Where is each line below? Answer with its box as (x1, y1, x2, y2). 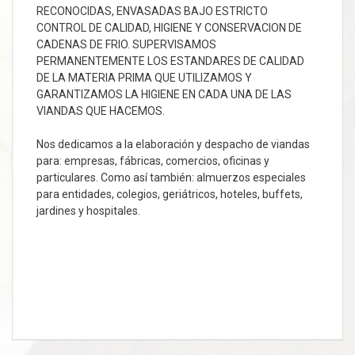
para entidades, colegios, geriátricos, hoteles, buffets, (36, 188, 303, 200)
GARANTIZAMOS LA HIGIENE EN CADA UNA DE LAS (36, 88, 292, 101)
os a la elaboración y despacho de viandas (101, 138, 310, 151)
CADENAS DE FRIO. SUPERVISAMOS (36, 38, 216, 51)
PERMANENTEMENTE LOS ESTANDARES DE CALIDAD (36, 55, 304, 67)
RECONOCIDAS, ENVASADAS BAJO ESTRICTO (36, 5, 268, 17)
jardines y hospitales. (36, 204, 140, 217)
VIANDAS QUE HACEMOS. (36, 105, 165, 117)
